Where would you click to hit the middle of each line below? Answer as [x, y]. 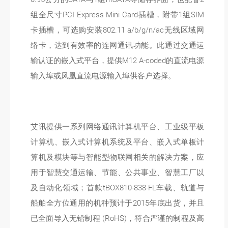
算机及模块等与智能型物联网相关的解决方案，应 [118, 157]
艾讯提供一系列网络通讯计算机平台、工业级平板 [118, 127]
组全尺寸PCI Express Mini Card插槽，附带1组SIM [118, 15]
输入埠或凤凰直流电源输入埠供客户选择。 [103, 76]
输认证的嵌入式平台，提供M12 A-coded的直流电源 [118, 61]
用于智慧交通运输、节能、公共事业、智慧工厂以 [118, 173]
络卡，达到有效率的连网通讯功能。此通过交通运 [118, 45]
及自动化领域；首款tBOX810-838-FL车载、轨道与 [118, 188]
